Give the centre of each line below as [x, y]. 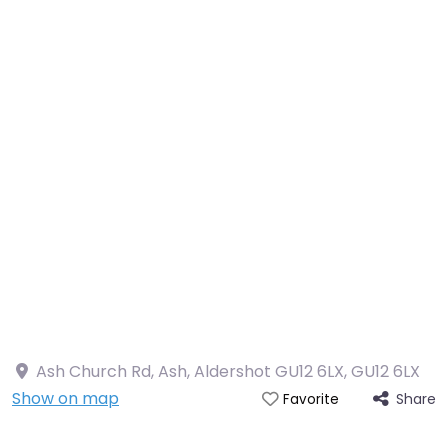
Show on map [65, 398]
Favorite [310, 399]
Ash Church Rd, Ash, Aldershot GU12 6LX [190, 371]
